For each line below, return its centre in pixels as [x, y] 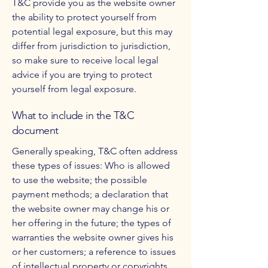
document [35, 130]
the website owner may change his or [91, 208]
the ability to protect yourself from [84, 17]
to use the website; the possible [80, 180]
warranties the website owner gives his [93, 237]
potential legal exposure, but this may [92, 31]
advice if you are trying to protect [82, 74]
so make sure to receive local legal [85, 60]
